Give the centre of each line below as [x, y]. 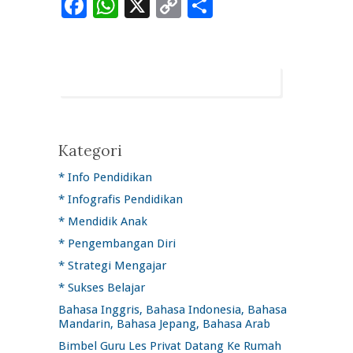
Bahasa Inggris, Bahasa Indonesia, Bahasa [173, 310]
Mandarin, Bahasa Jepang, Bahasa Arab [164, 324]
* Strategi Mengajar [112, 266]
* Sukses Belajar [102, 288]
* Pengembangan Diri [117, 243]
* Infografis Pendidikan [121, 199]
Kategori [90, 150]
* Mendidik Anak [103, 221]
